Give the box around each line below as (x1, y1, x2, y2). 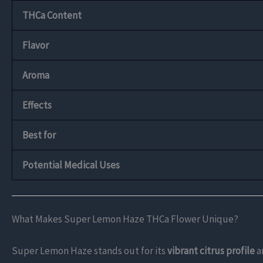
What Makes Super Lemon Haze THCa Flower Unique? (12, 213, 238, 226)
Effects (22, 99, 52, 112)
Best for (22, 129, 56, 142)
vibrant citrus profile (167, 244, 255, 257)
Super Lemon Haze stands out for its (12, 244, 167, 257)
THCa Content (22, 9, 82, 22)
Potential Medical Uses (22, 159, 120, 172)
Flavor (22, 39, 49, 52)
